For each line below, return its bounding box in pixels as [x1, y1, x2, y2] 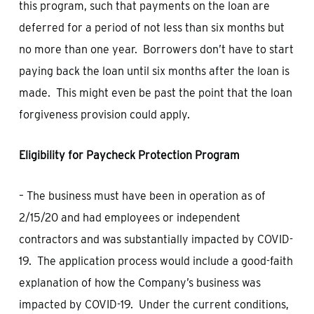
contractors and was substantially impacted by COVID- [18, 233, 293, 246]
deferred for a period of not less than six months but [18, 21, 285, 34]
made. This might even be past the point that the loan [18, 86, 292, 100]
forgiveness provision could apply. [18, 108, 190, 121]
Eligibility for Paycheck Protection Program [18, 149, 240, 162]
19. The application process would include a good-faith [18, 254, 293, 268]
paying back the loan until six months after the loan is [18, 64, 289, 78]
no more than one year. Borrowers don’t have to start [18, 43, 294, 56]
